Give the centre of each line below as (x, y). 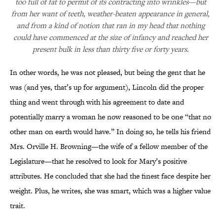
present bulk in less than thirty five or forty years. (110, 49)
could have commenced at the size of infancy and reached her (110, 37)
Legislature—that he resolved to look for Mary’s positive (98, 161)
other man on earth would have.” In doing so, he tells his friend (110, 132)
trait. (18, 206)
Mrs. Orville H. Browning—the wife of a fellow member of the (109, 147)
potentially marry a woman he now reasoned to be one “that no (110, 117)
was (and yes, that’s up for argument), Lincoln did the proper (107, 87)
